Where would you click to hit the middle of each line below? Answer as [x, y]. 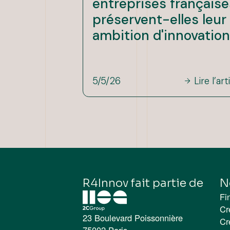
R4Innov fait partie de [143, 183]
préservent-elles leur [160, 20]
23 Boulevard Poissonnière [133, 218]
